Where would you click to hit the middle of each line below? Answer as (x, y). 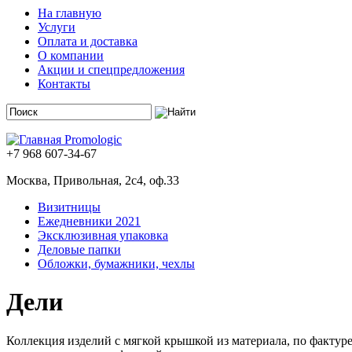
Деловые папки (79, 249)
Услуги (57, 27)
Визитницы (69, 207)
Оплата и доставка (88, 41)
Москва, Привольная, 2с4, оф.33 (93, 180)
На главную (70, 13)
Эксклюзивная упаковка (103, 235)
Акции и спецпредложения (111, 70)
